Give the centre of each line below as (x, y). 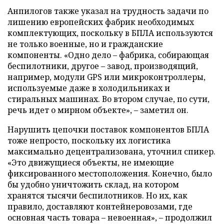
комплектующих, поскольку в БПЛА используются (110, 33)
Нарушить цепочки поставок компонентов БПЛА (108, 129)
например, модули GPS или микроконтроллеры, (106, 77)
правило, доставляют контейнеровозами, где (100, 206)
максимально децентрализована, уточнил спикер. (111, 151)
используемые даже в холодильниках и (89, 88)
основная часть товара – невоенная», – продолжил (110, 217)
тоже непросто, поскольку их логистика (89, 140)
